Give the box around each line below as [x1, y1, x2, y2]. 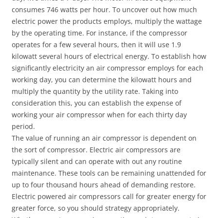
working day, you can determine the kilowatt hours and [12, 75, 192, 84]
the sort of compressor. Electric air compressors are [12, 145, 181, 154]
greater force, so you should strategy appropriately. [12, 203, 180, 213]
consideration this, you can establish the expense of [12, 98, 182, 108]
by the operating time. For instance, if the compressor [12, 28, 187, 37]
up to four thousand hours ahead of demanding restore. [12, 180, 196, 189]
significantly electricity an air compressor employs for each [12, 63, 203, 73]
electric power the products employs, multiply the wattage [12, 17, 202, 26]
